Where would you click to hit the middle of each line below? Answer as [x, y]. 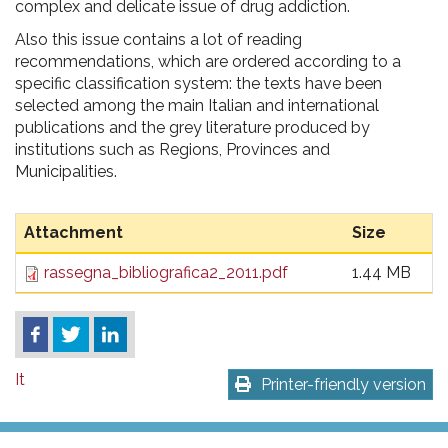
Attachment [73, 232]
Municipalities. [68, 171]
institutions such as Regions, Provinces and [172, 149]
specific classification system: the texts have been [198, 83]
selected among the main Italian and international [197, 105]
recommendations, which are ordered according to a [208, 61]
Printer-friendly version [343, 385]
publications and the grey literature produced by [192, 127]
